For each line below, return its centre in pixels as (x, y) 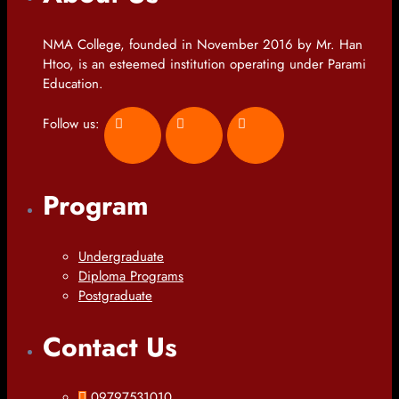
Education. (73, 83)
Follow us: (73, 123)
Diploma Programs (131, 276)
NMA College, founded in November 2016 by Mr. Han (203, 44)
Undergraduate (121, 256)
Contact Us (110, 346)
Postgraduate (115, 295)
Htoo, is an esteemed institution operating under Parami (204, 64)
